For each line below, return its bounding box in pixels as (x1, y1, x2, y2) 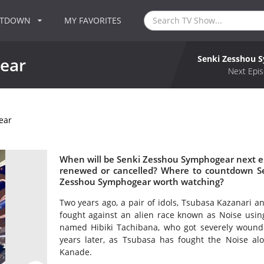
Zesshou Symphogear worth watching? (59, 175, 224, 188)
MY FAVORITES (64, 15, 122, 26)
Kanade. (59, 246, 92, 258)
